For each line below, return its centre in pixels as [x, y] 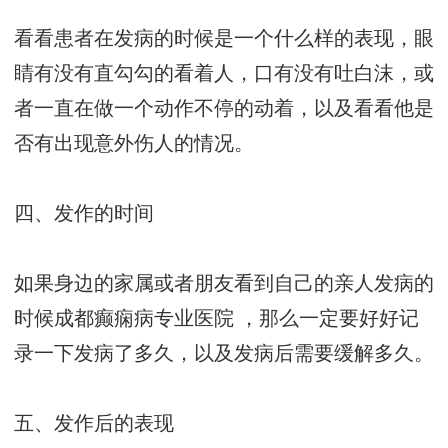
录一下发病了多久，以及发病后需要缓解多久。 [224, 354]
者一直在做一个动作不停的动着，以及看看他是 [224, 109]
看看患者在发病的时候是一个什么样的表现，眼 [224, 39]
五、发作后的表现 [94, 424]
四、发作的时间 [84, 214]
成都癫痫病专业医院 [144, 319]
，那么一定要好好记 [326, 319]
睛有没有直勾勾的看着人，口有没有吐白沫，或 [224, 74]
